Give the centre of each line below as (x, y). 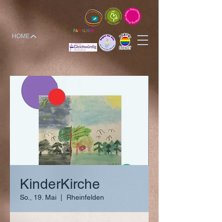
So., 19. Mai (38, 197)
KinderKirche (60, 184)
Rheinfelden (85, 197)
